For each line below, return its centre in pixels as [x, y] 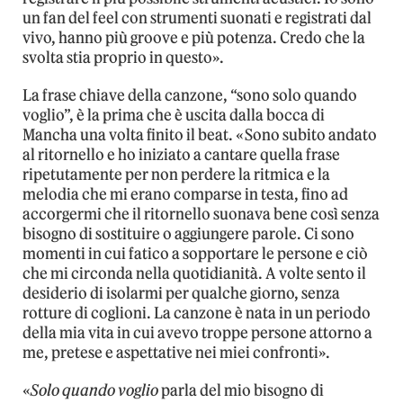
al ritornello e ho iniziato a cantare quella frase [181, 154]
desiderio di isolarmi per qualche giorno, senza [181, 293]
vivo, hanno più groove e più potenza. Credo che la [194, 37]
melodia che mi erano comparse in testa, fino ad [185, 194]
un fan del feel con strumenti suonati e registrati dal [197, 18]
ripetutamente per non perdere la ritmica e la [176, 174]
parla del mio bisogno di [241, 390]
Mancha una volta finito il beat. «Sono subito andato [200, 134]
